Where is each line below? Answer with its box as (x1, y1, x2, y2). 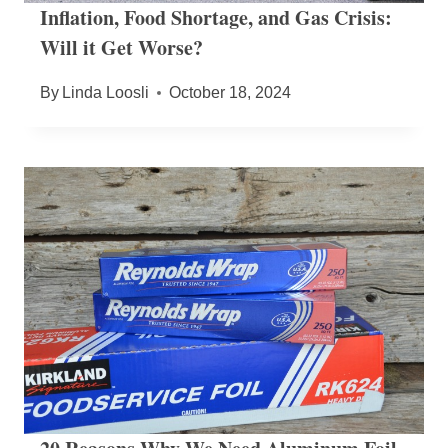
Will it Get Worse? (40, 33, 203, 63)
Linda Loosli (62, 84, 150, 102)
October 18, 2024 (169, 84, 292, 102)
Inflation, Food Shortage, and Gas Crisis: (40, 3, 392, 33)
